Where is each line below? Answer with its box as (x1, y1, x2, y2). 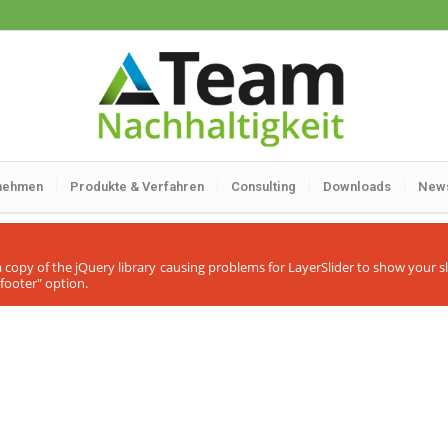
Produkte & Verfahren (69, 179, 204, 194)
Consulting (230, 179, 296, 194)
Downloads (322, 179, 391, 194)
